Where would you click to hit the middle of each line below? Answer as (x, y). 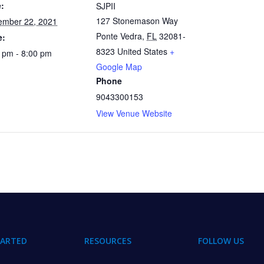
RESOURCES (108, 240)
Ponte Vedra (119, 36)
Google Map (119, 67)
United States (142, 51)
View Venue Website (134, 113)
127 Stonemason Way (137, 21)
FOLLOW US (221, 240)
